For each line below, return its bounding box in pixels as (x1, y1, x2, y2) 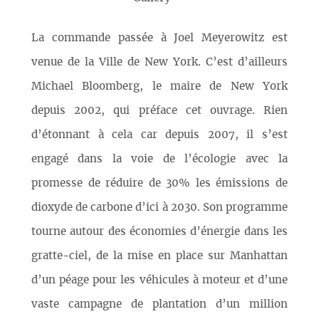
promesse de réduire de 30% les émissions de (31, 178, 288, 189)
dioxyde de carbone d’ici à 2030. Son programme (31, 202, 288, 214)
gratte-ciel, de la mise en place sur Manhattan (31, 251, 288, 262)
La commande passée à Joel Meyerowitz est (31, 33, 288, 44)
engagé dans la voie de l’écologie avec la (31, 154, 288, 165)
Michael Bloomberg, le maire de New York (31, 81, 288, 93)
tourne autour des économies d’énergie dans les (31, 226, 288, 238)
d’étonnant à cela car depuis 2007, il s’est (31, 130, 288, 141)
